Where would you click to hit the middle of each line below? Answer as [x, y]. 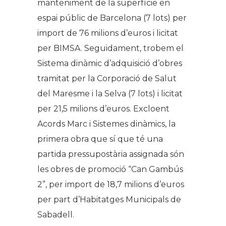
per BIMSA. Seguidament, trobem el [110, 48]
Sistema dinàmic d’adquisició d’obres [110, 64]
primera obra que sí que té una [100, 139]
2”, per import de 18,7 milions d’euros [111, 185]
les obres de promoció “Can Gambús [110, 169]
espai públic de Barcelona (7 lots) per [112, 18]
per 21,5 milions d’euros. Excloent [103, 109]
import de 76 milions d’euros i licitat [108, 33]
